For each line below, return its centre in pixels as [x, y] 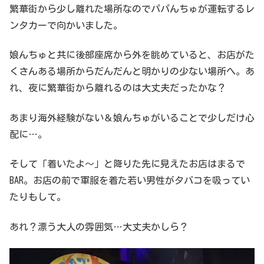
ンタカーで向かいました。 [66, 26]
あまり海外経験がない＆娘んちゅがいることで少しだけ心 [132, 118]
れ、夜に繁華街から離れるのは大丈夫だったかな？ [118, 88]
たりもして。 [38, 197]
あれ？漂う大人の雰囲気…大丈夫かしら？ [99, 227]
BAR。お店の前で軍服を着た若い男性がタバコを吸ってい [130, 181]
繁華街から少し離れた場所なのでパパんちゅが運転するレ [132, 9]
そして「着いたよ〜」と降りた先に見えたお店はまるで [127, 164]
